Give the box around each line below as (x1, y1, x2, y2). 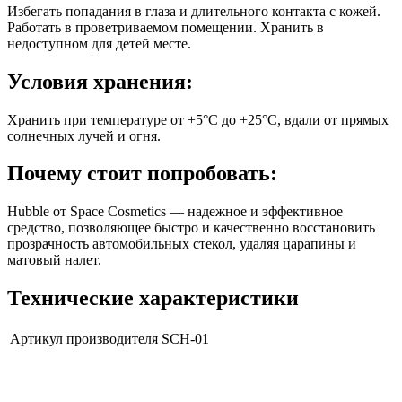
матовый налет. (7, 252, 101, 268)
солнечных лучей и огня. (7, 127, 161, 144)
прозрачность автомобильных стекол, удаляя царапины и (7, 236, 356, 252)
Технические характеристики (7, 286, 299, 310)
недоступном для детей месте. (7, 35, 191, 51)
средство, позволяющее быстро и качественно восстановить (7, 220, 375, 236)
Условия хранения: (7, 69, 193, 93)
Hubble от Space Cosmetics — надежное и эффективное (7, 204, 343, 220)
